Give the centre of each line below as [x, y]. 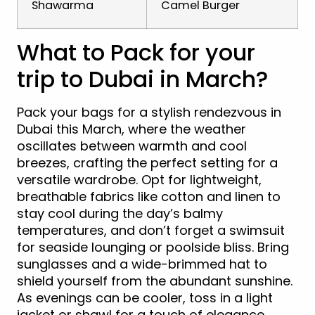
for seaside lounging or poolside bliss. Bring [153, 247]
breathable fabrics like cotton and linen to [149, 196]
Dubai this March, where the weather [131, 129]
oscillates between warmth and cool [132, 146]
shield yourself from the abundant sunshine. [155, 281]
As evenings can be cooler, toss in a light [145, 297]
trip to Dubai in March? [142, 79]
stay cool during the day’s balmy [120, 213]
